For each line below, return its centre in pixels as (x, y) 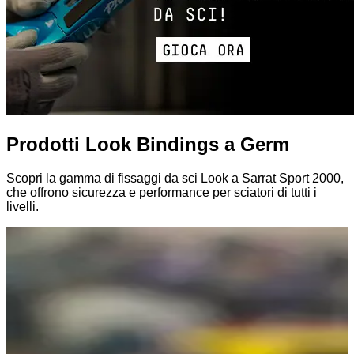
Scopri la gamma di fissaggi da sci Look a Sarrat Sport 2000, (175, 178)
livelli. (23, 206)
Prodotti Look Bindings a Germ (148, 144)
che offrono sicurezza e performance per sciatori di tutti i (162, 192)
